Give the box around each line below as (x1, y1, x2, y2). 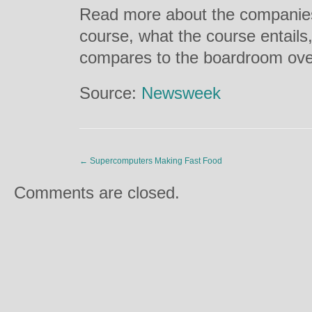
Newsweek (141, 84, 221, 102)
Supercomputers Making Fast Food (88, 156, 222, 166)
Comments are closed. (14, 183, 180, 202)
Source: (79, 84, 141, 102)
